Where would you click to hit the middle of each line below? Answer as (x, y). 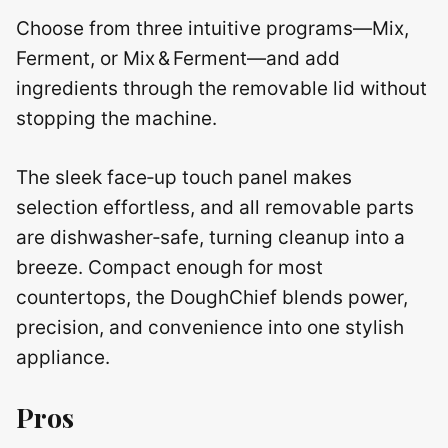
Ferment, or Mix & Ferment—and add (178, 58)
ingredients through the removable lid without (221, 88)
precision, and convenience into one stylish (210, 327)
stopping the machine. (116, 118)
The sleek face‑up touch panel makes (184, 177)
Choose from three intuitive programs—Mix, (212, 28)
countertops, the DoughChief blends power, (212, 297)
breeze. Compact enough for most (169, 267)
